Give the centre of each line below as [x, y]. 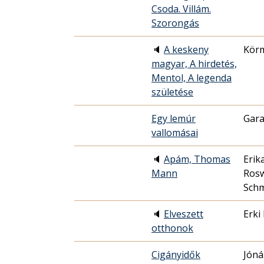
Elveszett [184, 214]
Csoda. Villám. [181, 9]
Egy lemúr [174, 119]
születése [172, 92]
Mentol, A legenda [192, 78]
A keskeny [186, 50]
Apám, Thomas [197, 159]
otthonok [172, 228]
